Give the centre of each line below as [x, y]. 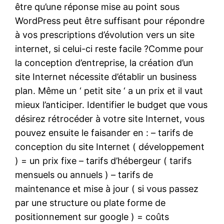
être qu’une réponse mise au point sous [97, 6]
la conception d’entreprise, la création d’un [104, 62]
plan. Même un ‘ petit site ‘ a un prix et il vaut [109, 90]
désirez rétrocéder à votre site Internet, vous [110, 118]
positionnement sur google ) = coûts [92, 216]
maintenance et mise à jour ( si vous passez [107, 188]
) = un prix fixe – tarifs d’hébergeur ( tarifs [103, 160]
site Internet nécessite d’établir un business [106, 76]
